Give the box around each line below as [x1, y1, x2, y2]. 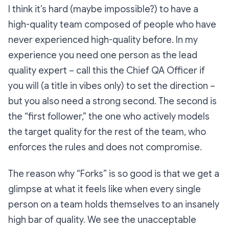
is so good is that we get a [109, 168, 219, 180]
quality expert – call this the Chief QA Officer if [8, 65, 205, 77]
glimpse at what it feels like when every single [8, 184, 201, 195]
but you [8, 96, 42, 107]
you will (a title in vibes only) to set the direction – [8, 80, 215, 92]
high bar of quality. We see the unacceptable [8, 214, 196, 226]
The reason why [8, 168, 77, 180]
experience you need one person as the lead [8, 50, 197, 61]
